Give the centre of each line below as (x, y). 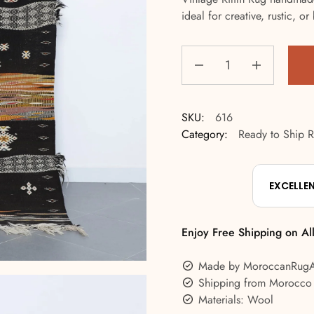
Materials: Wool (236, 300)
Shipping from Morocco (255, 283)
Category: (205, 134)
